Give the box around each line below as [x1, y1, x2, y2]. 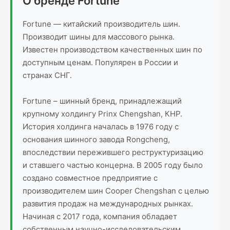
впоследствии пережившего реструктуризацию [23, 147, 203, 157]
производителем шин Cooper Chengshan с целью [23, 186, 209, 196]
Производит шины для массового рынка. [23, 32, 175, 42]
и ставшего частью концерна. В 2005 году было [23, 160, 203, 170]
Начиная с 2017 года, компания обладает [23, 212, 177, 221]
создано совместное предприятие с [23, 173, 158, 183]
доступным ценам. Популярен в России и [23, 57, 178, 67]
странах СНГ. [23, 70, 72, 80]
